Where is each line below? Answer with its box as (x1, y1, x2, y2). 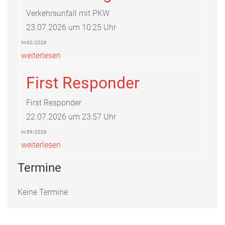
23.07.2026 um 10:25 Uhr (26, 22, 116, 32)
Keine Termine (18, 187, 68, 197)
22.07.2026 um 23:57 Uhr (26, 111, 116, 122)
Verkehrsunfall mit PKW (26, 8, 109, 18)
